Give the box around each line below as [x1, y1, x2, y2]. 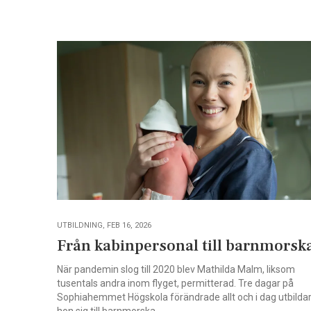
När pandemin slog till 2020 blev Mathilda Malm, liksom [57, 263, 295, 275]
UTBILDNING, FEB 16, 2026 [57, 220, 151, 230]
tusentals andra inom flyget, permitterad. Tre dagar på [57, 277, 294, 289]
